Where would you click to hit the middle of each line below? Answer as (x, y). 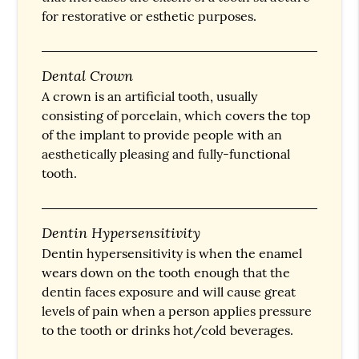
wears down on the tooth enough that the (166, 272)
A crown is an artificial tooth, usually (150, 96)
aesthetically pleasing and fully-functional (166, 153)
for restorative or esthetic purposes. (149, 16)
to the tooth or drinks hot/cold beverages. (168, 330)
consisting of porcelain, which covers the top (177, 115)
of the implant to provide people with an (162, 134)
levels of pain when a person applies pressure (177, 311)
